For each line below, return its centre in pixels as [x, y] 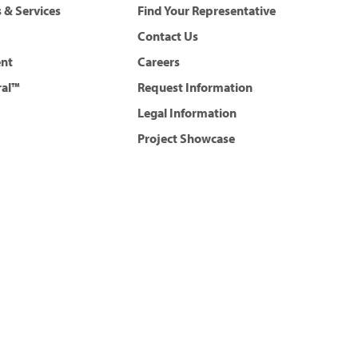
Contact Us [168, 36]
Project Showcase [186, 138]
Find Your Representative [207, 10]
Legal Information [187, 113]
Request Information [195, 87]
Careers [159, 62]
